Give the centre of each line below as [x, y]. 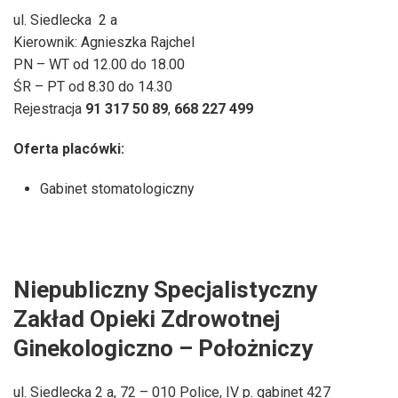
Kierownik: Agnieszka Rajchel [104, 42]
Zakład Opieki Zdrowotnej [147, 318]
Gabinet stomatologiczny [117, 188]
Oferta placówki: [69, 148]
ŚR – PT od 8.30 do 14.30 [93, 86]
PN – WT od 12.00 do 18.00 [99, 64]
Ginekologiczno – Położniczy [163, 348]
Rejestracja [49, 108]
